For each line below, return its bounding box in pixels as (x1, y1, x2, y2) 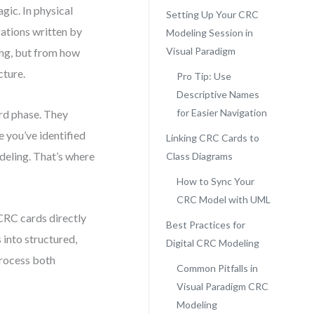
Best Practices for (165, 219, 245, 231)
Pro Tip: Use (176, 70, 231, 82)
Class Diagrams (165, 150, 233, 162)
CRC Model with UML (176, 193, 271, 205)
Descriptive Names (176, 88, 259, 100)
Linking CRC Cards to (165, 132, 259, 144)
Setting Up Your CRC (165, 8, 259, 20)
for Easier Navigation (176, 107, 267, 118)
